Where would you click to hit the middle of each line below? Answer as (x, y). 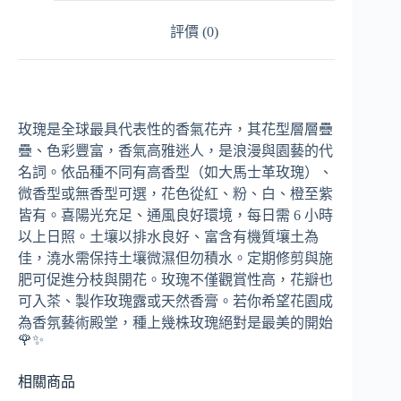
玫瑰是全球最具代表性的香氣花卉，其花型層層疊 (175, 130)
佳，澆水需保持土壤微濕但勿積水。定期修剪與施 (175, 259)
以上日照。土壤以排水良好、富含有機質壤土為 (168, 237)
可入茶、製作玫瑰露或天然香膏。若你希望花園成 (175, 302)
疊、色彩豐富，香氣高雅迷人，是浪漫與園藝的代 (175, 151)
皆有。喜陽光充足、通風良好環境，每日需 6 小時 (175, 216)
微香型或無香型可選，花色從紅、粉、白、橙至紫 (175, 194)
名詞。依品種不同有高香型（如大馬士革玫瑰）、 (175, 173)
